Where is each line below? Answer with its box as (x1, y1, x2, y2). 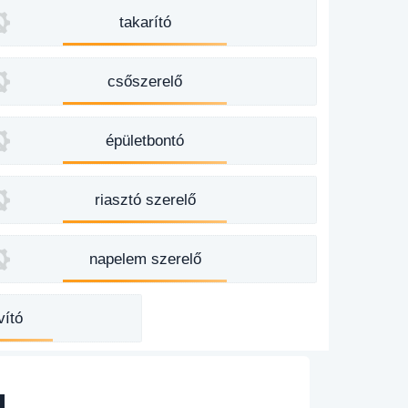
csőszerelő (107, 73, 183, 90)
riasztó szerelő (94, 191, 196, 209)
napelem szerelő (88, 250, 201, 268)
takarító (118, 14, 171, 31)
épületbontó (106, 132, 185, 149)
